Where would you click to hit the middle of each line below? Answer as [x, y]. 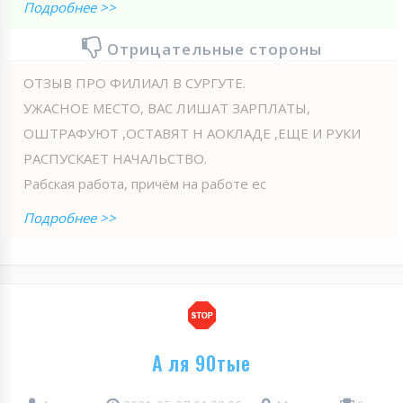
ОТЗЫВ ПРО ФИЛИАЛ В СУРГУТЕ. [134, 82]
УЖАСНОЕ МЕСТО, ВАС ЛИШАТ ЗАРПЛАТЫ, [167, 107]
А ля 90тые [201, 362]
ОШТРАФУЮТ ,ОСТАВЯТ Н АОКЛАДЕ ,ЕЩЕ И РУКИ [192, 133]
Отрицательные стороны [214, 49]
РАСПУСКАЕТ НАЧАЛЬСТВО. [115, 158]
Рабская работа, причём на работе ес [145, 183]
